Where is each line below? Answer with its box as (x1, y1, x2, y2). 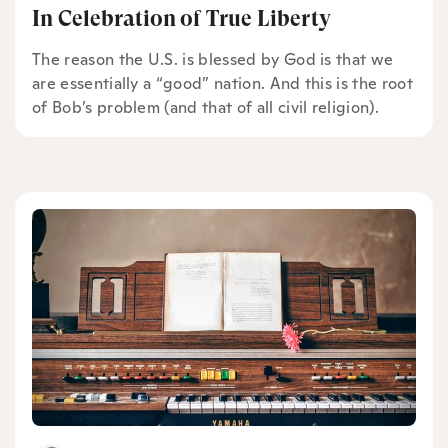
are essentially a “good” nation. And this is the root (32, 72, 413, 94)
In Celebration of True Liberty (32, 5, 331, 31)
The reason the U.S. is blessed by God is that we (32, 48, 394, 70)
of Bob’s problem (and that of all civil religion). (32, 96, 380, 118)
